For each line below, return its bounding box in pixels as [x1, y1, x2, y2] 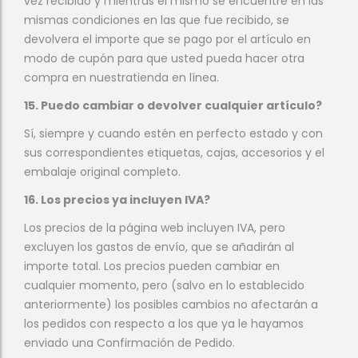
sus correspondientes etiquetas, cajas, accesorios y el [24, 145, 324, 161]
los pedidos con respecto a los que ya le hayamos [24, 316, 304, 332]
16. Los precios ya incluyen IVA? [24, 192, 210, 208]
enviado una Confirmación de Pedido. [24, 335, 235, 351]
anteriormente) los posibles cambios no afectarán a [24, 296, 318, 312]
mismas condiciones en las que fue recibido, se [24, 12, 289, 28]
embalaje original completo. [24, 164, 181, 180]
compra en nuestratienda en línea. [24, 70, 219, 86]
